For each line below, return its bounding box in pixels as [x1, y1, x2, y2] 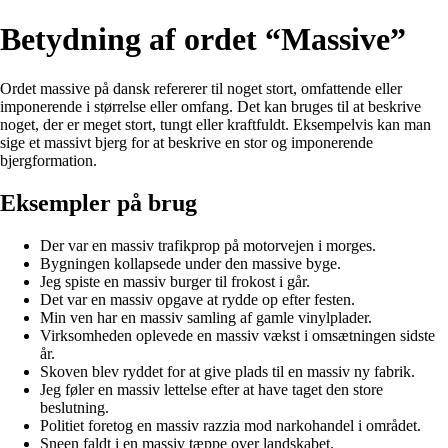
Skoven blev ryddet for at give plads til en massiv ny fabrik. [40, 362, 415, 380]
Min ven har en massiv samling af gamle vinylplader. [40, 308, 372, 326]
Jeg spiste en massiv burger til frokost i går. [40, 272, 310, 290]
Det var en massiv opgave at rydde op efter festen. [40, 290, 355, 308]
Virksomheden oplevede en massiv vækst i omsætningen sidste [40, 326, 435, 344]
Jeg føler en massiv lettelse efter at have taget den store [40, 380, 383, 398]
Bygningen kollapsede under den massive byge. [40, 254, 341, 272]
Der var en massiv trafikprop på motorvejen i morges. [40, 236, 376, 254]
